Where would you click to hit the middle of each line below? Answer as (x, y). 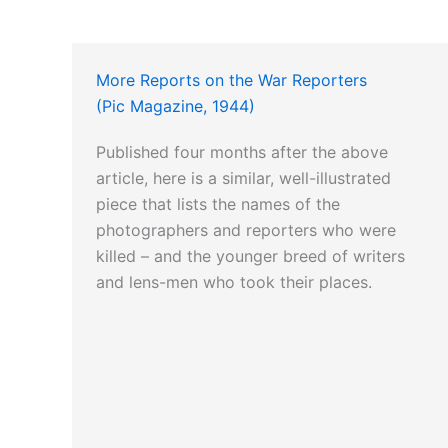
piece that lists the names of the (218, 204)
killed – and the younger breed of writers (250, 256)
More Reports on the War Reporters (231, 80)
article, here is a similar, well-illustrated (243, 178)
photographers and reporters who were (246, 230)
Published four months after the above (242, 152)
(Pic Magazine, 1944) (175, 106)
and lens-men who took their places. (234, 282)
